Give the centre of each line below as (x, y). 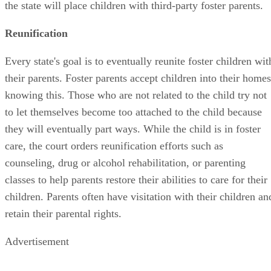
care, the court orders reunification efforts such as (114, 145)
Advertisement (37, 241)
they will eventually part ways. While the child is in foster (133, 129)
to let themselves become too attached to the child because (133, 112)
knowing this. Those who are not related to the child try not (136, 95)
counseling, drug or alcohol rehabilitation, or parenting (125, 162)
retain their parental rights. (63, 213)
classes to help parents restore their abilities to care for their (136, 179)
